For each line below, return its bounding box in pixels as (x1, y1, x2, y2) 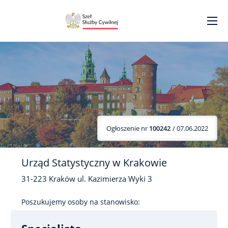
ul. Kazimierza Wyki (77, 174, 146, 184)
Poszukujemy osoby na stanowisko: (21, 197, 140, 207)
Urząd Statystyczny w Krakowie (21, 156, 167, 169)
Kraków (49, 174, 75, 184)
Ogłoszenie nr (106, 123, 149, 133)
